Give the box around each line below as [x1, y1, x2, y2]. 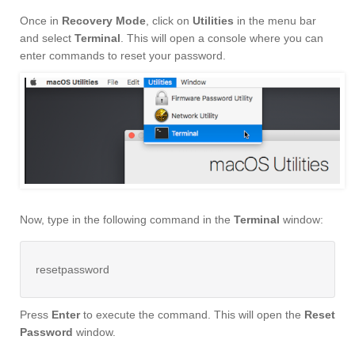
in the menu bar [234, 14, 316, 28]
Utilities [193, 14, 234, 28]
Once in [20, 14, 62, 28]
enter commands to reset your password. [20, 49, 226, 63]
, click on [146, 14, 193, 28]
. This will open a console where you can [120, 32, 323, 45]
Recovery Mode [62, 14, 146, 28]
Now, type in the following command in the [20, 213, 234, 227]
